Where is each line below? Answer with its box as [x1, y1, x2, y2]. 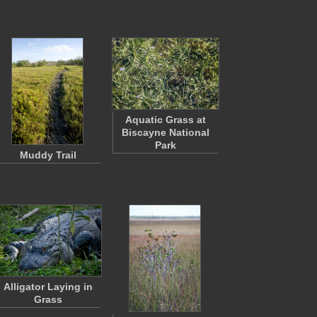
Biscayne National [122, 127, 209, 138]
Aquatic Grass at [125, 114, 206, 125]
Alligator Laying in [4, 281, 93, 292]
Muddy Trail [20, 149, 76, 161]
